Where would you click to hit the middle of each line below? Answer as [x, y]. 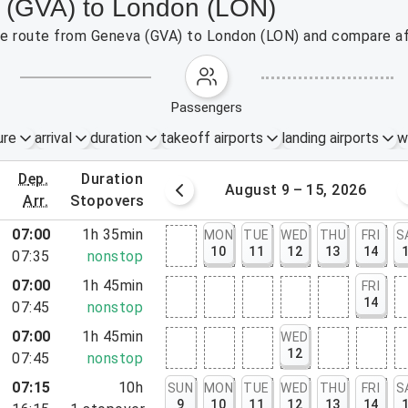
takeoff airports [211, 138]
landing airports [330, 138]
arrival [53, 138]
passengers [211, 107]
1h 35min [113, 235]
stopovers [112, 201]
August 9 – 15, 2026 [296, 190]
